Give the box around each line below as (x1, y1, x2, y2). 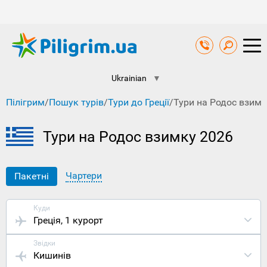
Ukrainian (111, 73, 147, 83)
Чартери (66, 170, 102, 182)
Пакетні (14, 170, 49, 182)
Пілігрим (6, 97, 45, 108)
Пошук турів (49, 97, 104, 108)
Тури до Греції (108, 97, 169, 108)
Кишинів (33, 250, 71, 262)
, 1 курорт (61, 215, 103, 226)
